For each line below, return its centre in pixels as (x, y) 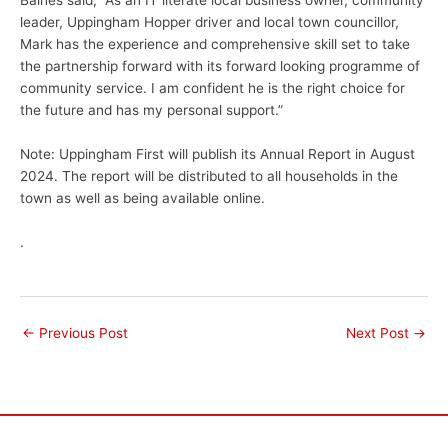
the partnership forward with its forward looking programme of (220, 66)
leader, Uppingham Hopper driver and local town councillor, (209, 22)
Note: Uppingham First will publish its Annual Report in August (217, 154)
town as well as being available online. (142, 198)
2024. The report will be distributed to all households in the (209, 176)
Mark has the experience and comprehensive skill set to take (215, 44)
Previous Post (81, 333)
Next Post (379, 333)
